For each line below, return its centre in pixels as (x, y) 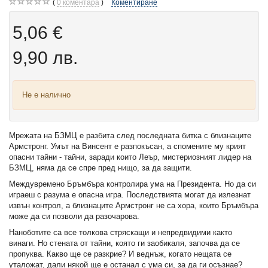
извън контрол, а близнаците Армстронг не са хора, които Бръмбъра (134, 206)
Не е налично (46, 95)
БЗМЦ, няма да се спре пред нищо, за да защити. (100, 168)
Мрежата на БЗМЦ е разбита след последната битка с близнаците (130, 136)
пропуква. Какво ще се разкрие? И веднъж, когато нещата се (120, 254)
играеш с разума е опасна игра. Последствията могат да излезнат (130, 195)
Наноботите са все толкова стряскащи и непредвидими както (121, 233)
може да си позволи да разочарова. (74, 217)
